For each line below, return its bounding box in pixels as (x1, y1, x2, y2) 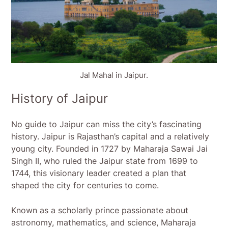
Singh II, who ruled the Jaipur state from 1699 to (11, 156, 198, 166)
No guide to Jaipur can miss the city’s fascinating (11, 119, 202, 130)
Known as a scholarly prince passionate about (11, 205, 189, 216)
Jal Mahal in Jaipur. (80, 70, 148, 80)
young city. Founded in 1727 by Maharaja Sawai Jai (11, 144, 208, 154)
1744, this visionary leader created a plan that (11, 168, 187, 179)
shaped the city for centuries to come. (11, 180, 159, 191)
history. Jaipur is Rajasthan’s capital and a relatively (11, 131, 210, 142)
